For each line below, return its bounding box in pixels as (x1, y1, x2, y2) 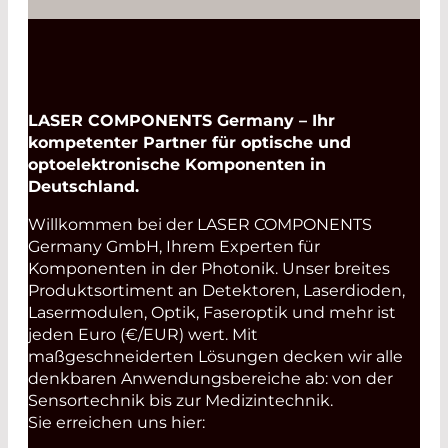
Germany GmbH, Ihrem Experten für (28, 237, 320, 257)
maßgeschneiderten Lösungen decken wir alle (28, 347, 403, 367)
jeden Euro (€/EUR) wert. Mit (28, 325, 258, 345)
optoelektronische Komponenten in (28, 155, 326, 175)
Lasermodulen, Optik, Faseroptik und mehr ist (28, 303, 396, 323)
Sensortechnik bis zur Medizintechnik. (28, 391, 333, 411)
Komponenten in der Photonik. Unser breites (28, 259, 390, 279)
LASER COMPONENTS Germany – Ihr (28, 111, 335, 131)
